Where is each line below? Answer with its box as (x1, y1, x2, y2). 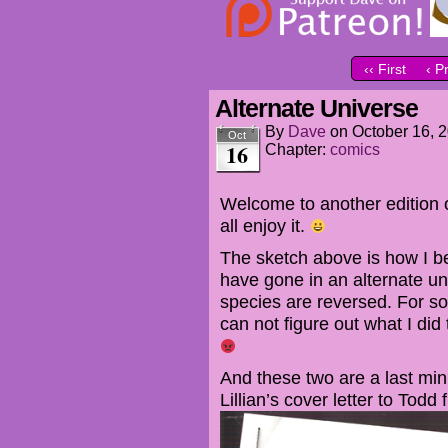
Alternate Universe (215, 94, 418, 122)
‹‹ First (364, 61, 407, 78)
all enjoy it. (220, 215, 310, 236)
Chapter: (265, 141, 330, 158)
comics (330, 141, 380, 158)
